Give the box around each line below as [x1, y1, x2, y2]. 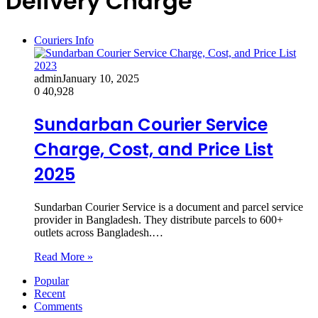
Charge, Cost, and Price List [34, 137, 273, 161]
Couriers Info [34, 33, 94, 46]
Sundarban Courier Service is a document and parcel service [34, 200, 303, 213]
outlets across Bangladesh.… [34, 226, 163, 238]
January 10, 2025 [62, 72, 139, 84]
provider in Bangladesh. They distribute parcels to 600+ [34, 213, 283, 226]
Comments [34, 300, 82, 312]
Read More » [34, 250, 93, 263]
